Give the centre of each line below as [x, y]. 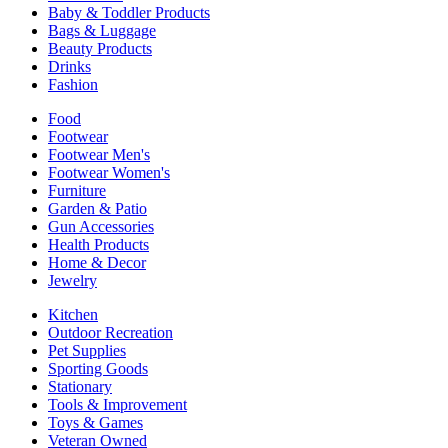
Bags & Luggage [102, 31]
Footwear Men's [99, 155]
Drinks [69, 67]
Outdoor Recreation [110, 333]
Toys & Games [95, 423]
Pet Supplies [87, 351]
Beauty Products [100, 49]
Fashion [73, 85]
